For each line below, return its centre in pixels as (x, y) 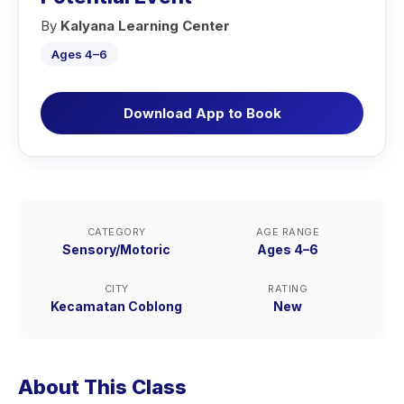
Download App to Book (202, 113)
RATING (288, 289)
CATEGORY (116, 232)
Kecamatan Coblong (116, 306)
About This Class (102, 387)
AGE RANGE (288, 232)
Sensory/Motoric (116, 249)
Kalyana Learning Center (145, 26)
